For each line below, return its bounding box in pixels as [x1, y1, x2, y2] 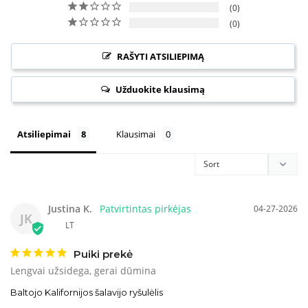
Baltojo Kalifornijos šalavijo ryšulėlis [10, 287, 163, 298]
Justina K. [48, 202, 92, 216]
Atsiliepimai [17, 128, 71, 141]
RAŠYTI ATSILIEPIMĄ [116, 50, 204, 63]
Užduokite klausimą [115, 83, 205, 96]
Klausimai [116, 128, 155, 141]
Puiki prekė [74, 247, 133, 261]
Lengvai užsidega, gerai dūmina [10, 264, 156, 278]
